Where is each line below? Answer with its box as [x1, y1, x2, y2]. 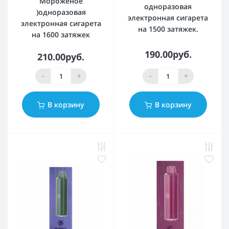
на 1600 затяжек [32, 29, 90, 39]
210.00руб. [37, 50, 84, 63]
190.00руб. [144, 48, 192, 60]
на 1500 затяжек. [138, 24, 198, 34]
